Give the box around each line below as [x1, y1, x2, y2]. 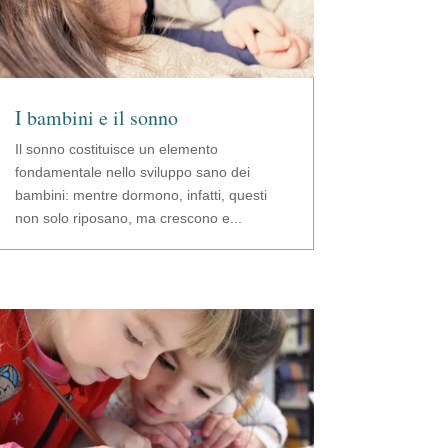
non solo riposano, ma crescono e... [14, 209, 242, 226]
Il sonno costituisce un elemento [14, 140, 218, 157]
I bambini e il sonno [14, 103, 178, 131]
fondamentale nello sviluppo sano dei [14, 163, 250, 180]
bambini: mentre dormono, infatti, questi [14, 186, 267, 203]
